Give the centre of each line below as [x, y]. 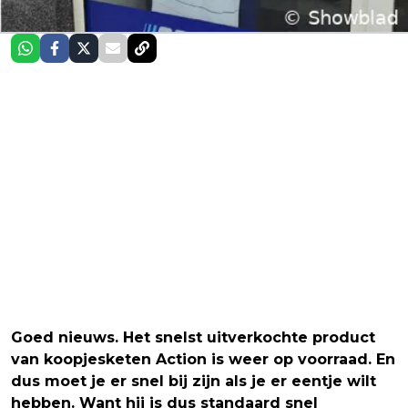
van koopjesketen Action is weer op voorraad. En [203, 360]
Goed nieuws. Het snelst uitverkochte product [193, 338]
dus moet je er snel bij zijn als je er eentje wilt [194, 382]
